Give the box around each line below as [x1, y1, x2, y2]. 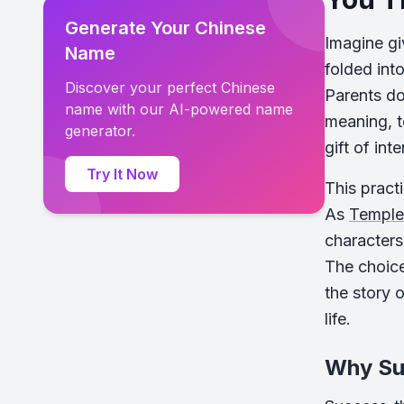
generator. [65, 122, 135, 140]
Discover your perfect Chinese [65, 78, 275, 96]
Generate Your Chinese [65, 17, 266, 39]
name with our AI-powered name [65, 100, 293, 118]
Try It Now [87, 165, 158, 183]
